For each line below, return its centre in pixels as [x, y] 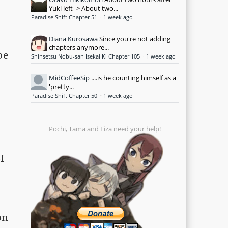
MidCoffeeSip [69, 78]
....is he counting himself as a [134, 78]
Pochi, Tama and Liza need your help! [105, 129]
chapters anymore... [79, 47]
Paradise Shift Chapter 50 [65, 95]
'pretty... [61, 86]
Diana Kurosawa [73, 38]
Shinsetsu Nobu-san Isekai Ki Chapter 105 [86, 56]
